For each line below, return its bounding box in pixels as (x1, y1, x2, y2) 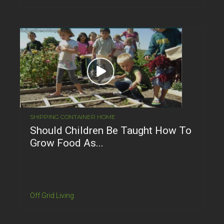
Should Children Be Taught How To (30, 124, 191, 136)
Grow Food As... (30, 136, 103, 149)
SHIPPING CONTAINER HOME (30, 112, 115, 120)
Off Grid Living (30, 191, 74, 199)
